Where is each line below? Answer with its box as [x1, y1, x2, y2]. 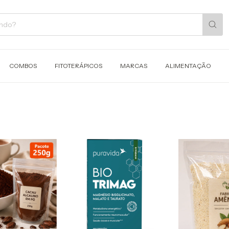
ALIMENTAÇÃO [165, 62, 211, 70]
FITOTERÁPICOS [54, 62, 102, 70]
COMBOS [9, 62, 37, 70]
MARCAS [120, 62, 147, 70]
